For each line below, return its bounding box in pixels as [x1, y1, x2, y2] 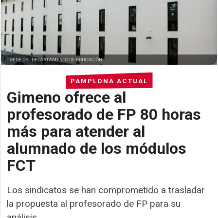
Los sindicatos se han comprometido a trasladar [7, 184, 205, 196]
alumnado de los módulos [7, 139, 187, 158]
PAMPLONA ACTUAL [70, 76, 148, 85]
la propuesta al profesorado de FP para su [7, 198, 181, 209]
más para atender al [7, 122, 145, 141]
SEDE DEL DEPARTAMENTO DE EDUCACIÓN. [10, 56, 104, 62]
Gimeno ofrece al [7, 88, 127, 107]
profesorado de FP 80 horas [7, 105, 201, 124]
